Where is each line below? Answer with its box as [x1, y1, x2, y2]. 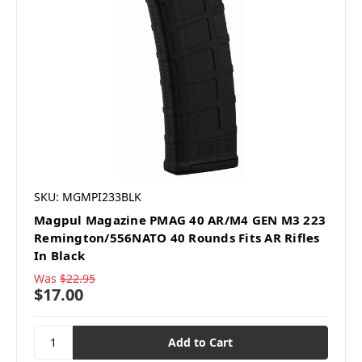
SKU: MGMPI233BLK [34, 188, 141, 204]
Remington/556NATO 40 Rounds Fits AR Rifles [34, 229, 320, 246]
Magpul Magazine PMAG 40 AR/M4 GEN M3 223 [34, 211, 326, 228]
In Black [34, 246, 85, 263]
